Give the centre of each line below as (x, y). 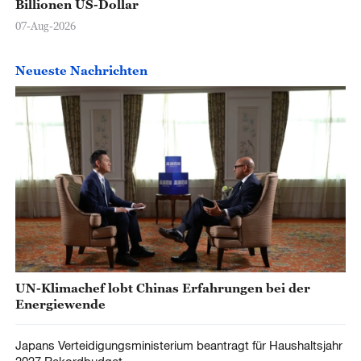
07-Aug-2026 (45, 25)
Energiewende (60, 304)
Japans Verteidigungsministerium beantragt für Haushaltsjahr (178, 345)
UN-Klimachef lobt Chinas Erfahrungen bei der (162, 288)
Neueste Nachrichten (81, 71)
